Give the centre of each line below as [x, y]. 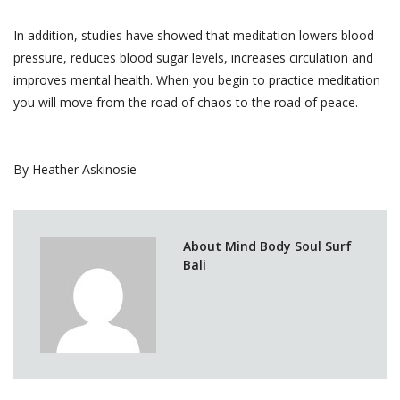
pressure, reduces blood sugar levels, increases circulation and [193, 58]
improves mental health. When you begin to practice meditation [197, 80]
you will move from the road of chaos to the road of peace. [186, 103]
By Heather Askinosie [75, 170]
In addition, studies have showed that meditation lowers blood [194, 36]
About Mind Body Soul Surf [267, 246]
